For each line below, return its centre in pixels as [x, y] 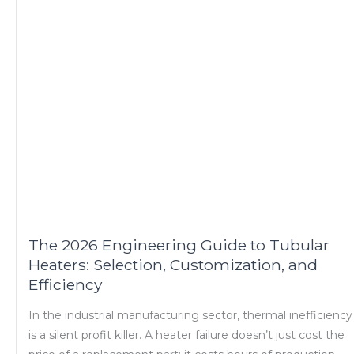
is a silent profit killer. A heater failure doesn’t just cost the [186, 335]
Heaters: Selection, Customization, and [173, 265]
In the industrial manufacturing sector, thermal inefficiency [190, 315]
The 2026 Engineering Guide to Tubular [179, 245]
